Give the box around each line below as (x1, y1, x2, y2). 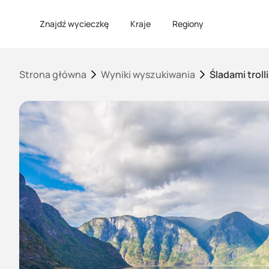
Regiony (172, 18, 204, 29)
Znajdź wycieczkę (40, 18, 109, 29)
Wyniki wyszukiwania (101, 68, 195, 81)
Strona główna (19, 68, 86, 81)
